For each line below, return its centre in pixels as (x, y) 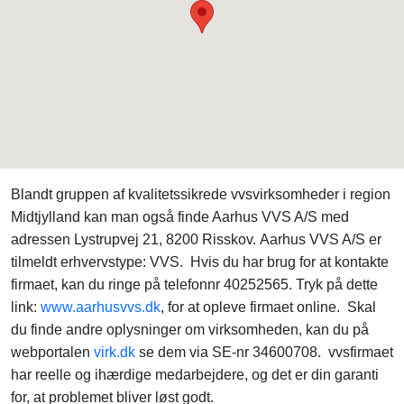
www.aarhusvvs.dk (101, 307)
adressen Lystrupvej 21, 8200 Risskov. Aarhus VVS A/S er (196, 239)
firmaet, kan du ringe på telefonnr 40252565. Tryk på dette (194, 285)
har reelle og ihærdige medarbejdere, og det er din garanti (195, 375)
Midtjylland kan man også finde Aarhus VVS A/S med (180, 217)
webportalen (52, 352)
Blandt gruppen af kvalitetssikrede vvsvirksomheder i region (201, 194)
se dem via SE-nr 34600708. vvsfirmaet (264, 352)
